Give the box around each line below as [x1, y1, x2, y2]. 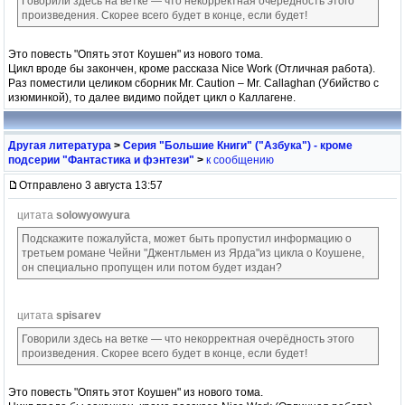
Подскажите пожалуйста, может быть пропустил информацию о [22, 231, 352, 245]
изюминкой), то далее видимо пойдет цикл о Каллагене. [8, 90, 296, 104]
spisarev [56, 308, 101, 322]
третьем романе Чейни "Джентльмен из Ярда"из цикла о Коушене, [22, 246, 364, 259]
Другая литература [8, 138, 111, 152]
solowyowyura [56, 208, 130, 221]
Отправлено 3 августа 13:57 [19, 178, 163, 192]
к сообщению [206, 153, 274, 166]
